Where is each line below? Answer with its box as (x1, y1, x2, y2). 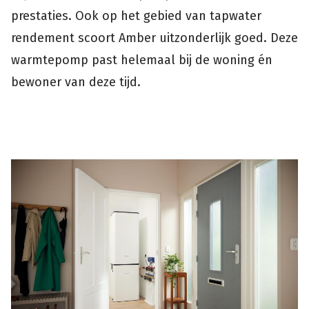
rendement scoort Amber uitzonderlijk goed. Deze (11, 30, 298, 46)
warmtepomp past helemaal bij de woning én (11, 52, 272, 68)
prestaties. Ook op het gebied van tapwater (11, 8, 261, 23)
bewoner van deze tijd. (11, 74, 141, 90)
